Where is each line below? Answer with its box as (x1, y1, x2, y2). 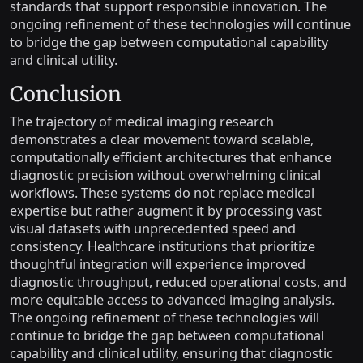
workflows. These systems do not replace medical (10, 184, 314, 202)
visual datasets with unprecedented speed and (10, 220, 296, 237)
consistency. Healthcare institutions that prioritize (10, 237, 315, 255)
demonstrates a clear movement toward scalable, (10, 130, 314, 148)
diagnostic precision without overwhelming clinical (10, 166, 321, 184)
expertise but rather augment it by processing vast (10, 202, 322, 220)
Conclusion (10, 81, 122, 107)
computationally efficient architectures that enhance (10, 148, 331, 166)
